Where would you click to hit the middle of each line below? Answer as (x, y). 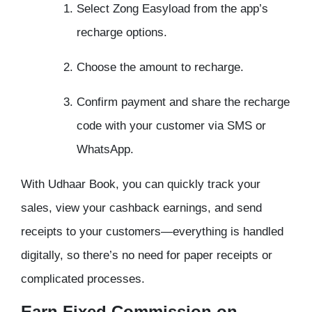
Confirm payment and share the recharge (183, 102)
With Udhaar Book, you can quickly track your (141, 185)
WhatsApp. (105, 150)
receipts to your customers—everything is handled (152, 232)
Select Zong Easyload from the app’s (172, 9)
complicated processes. (83, 279)
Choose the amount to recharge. (160, 68)
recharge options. (122, 33)
